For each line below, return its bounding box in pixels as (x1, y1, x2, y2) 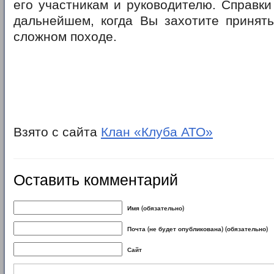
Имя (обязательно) (127, 203, 184, 212)
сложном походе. (13, 29, 117, 44)
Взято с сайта (13, 124, 101, 139)
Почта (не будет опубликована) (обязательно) (127, 224, 268, 233)
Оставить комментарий (13, 167, 178, 190)
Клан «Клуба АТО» (101, 124, 213, 139)
